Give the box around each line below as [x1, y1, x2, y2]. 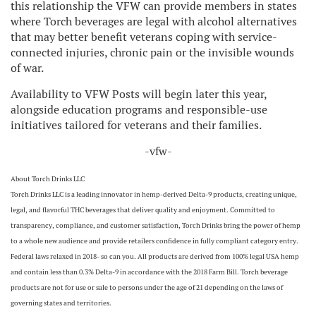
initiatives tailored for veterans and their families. [11, 118, 262, 133]
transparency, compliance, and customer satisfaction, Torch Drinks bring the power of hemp [11, 221, 300, 230]
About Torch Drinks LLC [11, 174, 85, 183]
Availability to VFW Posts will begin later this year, [11, 87, 267, 102]
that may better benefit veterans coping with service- [11, 30, 277, 44]
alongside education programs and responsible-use [11, 102, 267, 117]
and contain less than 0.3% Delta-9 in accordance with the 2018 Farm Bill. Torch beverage [11, 267, 288, 276]
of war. [11, 61, 44, 75]
